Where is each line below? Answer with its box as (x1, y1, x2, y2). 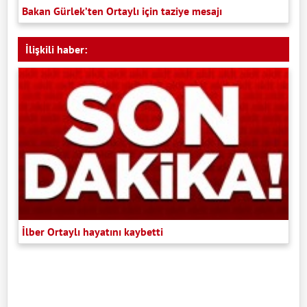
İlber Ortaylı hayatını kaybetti (22, 224, 163, 238)
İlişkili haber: (25, 42, 87, 57)
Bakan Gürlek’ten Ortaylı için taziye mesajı (22, 4, 222, 19)
